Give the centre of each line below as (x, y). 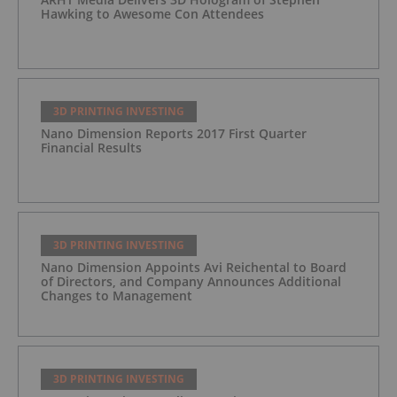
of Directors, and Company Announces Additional (191, 281)
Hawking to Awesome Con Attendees (152, 13)
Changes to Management (117, 295)
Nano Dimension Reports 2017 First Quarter (174, 133)
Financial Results (91, 147)
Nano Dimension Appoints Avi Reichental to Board (194, 267)
